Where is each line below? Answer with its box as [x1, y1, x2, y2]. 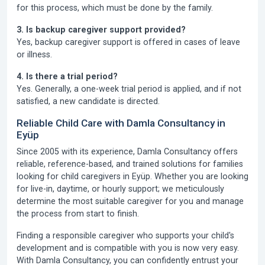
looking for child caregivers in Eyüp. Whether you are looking [17, 172, 248, 181]
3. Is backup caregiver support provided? [17, 25, 186, 34]
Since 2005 [17, 147, 59, 156]
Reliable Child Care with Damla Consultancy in [17, 117, 225, 129]
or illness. [17, 50, 52, 59]
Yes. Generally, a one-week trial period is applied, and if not [17, 84, 241, 93]
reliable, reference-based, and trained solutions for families [17, 159, 243, 169]
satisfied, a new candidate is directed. [17, 96, 160, 106]
